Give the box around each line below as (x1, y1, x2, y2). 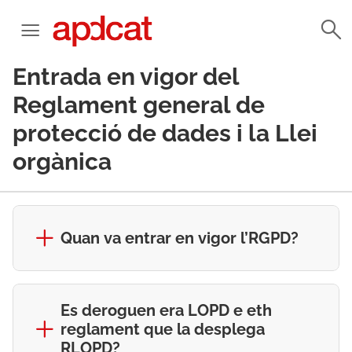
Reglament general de (13, 91, 265, 119)
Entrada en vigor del (13, 63, 239, 90)
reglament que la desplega (60, 320, 265, 339)
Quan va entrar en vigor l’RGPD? (60, 229, 299, 247)
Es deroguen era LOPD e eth (60, 301, 272, 320)
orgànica (13, 148, 117, 175)
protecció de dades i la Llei (13, 119, 317, 147)
